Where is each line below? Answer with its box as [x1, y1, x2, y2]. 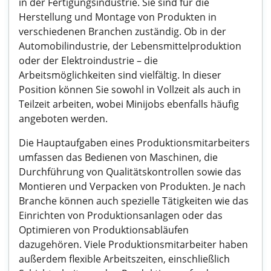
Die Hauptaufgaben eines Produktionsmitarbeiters [19, 136, 250, 149]
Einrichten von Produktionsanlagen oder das [19, 209, 223, 222]
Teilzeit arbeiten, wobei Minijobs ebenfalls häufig [19, 97, 239, 111]
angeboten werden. [19, 112, 108, 125]
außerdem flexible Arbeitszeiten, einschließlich [19, 252, 230, 266]
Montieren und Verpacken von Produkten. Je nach [19, 180, 246, 193]
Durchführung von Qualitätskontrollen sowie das [19, 165, 241, 178]
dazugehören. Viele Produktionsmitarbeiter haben [19, 238, 248, 251]
